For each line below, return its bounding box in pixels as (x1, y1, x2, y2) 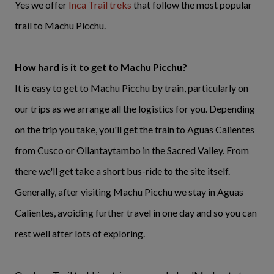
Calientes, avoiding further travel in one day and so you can (15, 207, 257, 219)
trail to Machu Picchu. (15, 20, 106, 32)
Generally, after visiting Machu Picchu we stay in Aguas (15, 186, 243, 198)
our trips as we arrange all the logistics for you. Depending (15, 103, 255, 115)
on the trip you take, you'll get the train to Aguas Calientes (15, 124, 254, 136)
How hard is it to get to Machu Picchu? (15, 61, 187, 73)
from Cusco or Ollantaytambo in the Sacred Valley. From (15, 144, 249, 157)
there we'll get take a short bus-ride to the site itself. (15, 165, 230, 177)
